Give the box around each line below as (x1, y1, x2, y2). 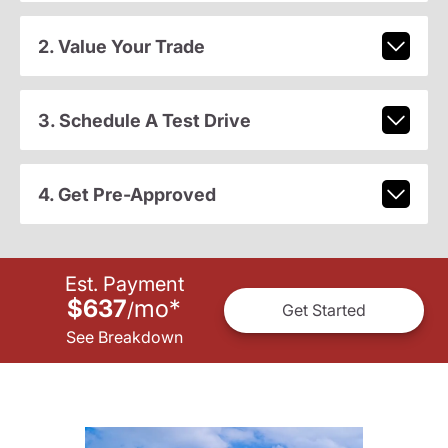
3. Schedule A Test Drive (37, 109, 251, 131)
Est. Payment (64, 271, 184, 296)
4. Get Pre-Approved (37, 183, 216, 205)
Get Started (282, 300, 366, 321)
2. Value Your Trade (37, 35, 205, 57)
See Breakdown (65, 326, 183, 347)
